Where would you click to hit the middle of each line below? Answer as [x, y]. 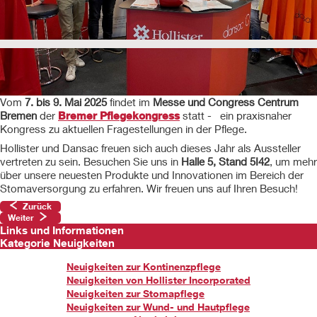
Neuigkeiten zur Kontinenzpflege [144, 267]
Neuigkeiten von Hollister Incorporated [158, 280]
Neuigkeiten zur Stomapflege [136, 294]
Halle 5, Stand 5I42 [225, 162]
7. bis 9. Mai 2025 [67, 102]
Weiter [21, 218]
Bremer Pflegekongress [119, 116]
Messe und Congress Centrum [226, 102]
